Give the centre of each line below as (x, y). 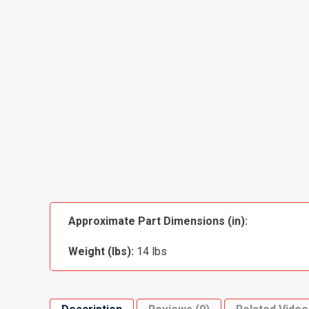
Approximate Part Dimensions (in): (158, 221)
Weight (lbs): (101, 251)
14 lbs (150, 251)
